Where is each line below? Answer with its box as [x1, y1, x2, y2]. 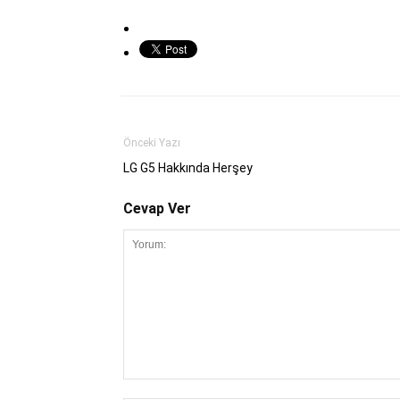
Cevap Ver [123, 199, 191, 217]
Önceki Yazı [123, 136, 180, 149]
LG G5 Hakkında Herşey [123, 160, 253, 175]
